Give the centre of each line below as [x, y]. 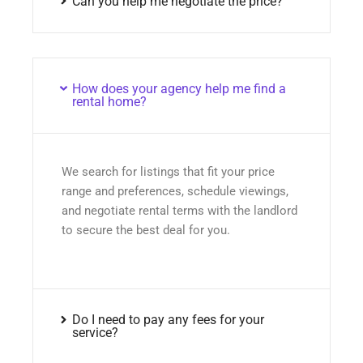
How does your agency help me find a [179, 88]
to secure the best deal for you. [146, 230]
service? [95, 333]
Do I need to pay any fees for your [168, 320]
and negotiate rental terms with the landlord [179, 210]
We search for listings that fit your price [168, 171]
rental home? [109, 101]
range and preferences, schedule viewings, [175, 191]
